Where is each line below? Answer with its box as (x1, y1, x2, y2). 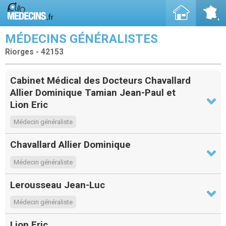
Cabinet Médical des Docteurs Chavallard (10, 74, 191, 86)
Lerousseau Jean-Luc (10, 179, 105, 191)
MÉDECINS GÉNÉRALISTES (5, 32, 158, 46)
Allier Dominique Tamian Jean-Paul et (10, 86, 176, 98)
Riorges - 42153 (5, 47, 64, 56)
